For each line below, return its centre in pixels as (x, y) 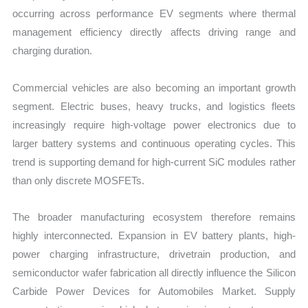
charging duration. (53, 51)
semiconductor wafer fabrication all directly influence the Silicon (154, 272)
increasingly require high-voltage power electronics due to (154, 124)
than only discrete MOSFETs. (79, 180)
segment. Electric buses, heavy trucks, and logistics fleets (154, 106)
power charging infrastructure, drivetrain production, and (154, 254)
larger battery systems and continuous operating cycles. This (154, 143)
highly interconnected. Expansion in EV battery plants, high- (154, 235)
